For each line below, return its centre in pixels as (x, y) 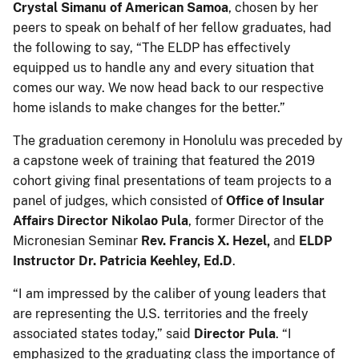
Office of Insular (275, 201)
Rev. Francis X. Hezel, (206, 241)
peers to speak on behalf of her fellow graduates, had (172, 28)
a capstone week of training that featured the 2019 (164, 161)
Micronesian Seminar (77, 241)
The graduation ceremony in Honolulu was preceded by (178, 141)
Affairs (33, 221)
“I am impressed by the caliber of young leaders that (169, 294)
